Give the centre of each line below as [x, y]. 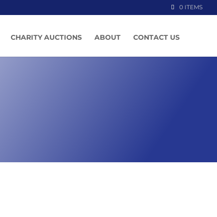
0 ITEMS [191, 7]
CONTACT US [156, 37]
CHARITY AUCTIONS [46, 37]
